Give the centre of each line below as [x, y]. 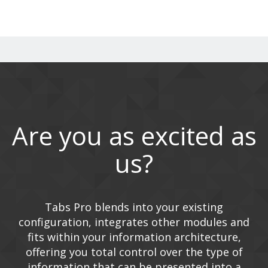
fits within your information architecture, [134, 237]
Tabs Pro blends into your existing [134, 207]
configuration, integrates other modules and [134, 222]
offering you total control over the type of [134, 252]
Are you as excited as [134, 136]
